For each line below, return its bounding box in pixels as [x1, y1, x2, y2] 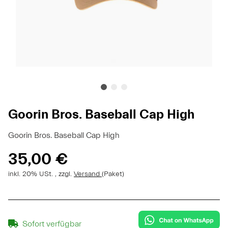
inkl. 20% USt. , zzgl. [8, 169, 74, 178]
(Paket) [102, 169, 124, 178]
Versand [74, 169, 102, 178]
